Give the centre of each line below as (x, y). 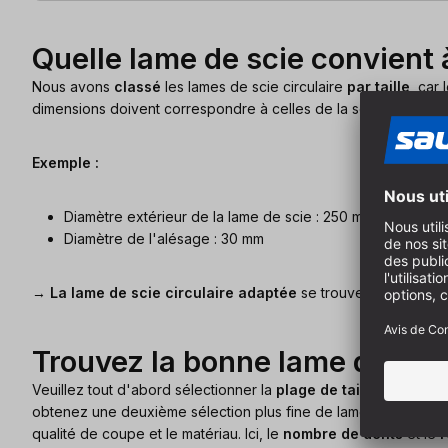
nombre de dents (343, 434)
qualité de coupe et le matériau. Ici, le (157, 434)
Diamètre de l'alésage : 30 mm (164, 239)
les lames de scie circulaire (254, 87)
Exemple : (65, 163)
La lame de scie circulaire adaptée (173, 293)
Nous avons (73, 87)
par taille (378, 87)
